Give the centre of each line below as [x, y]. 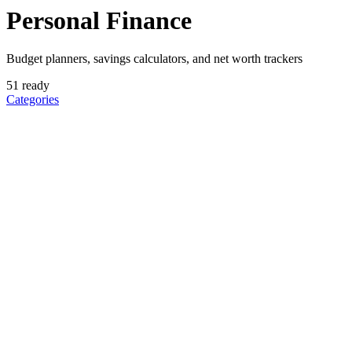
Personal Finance [99, 20]
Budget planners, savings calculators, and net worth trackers [154, 59]
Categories [33, 100]
